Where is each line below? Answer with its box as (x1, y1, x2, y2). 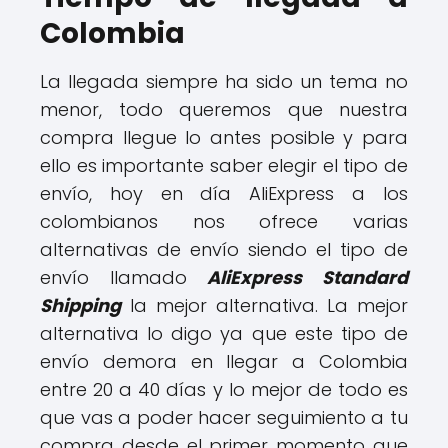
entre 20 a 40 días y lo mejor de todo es (40, 376, 408, 402)
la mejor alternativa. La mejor (121, 292, 408, 318)
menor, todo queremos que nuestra (40, 96, 408, 122)
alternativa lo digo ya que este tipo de (40, 320, 408, 346)
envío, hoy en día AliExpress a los (40, 180, 408, 206)
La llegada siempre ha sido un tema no (40, 68, 408, 94)
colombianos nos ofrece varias (40, 208, 408, 234)
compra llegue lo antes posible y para (40, 124, 408, 150)
